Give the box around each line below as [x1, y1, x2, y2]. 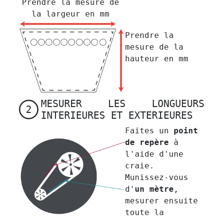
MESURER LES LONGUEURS [41, 98, 204, 109]
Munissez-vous [125, 173, 188, 182]
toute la [125, 208, 164, 217]
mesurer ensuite [125, 196, 198, 205]
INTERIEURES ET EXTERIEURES [41, 109, 193, 121]
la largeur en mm [32, 9, 110, 18]
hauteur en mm [125, 54, 188, 63]
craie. [125, 161, 154, 170]
